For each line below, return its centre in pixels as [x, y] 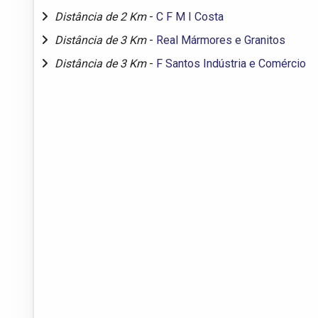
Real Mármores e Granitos [221, 40]
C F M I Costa [190, 16]
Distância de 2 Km [102, 16]
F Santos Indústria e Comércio [231, 63]
